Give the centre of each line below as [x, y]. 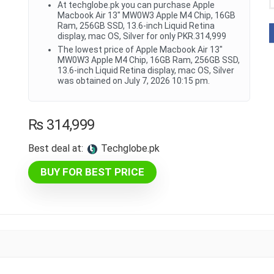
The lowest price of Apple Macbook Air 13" [140, 50]
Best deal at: [56, 148]
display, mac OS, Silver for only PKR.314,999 [142, 36]
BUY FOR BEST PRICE [93, 172]
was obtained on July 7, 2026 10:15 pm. [134, 81]
